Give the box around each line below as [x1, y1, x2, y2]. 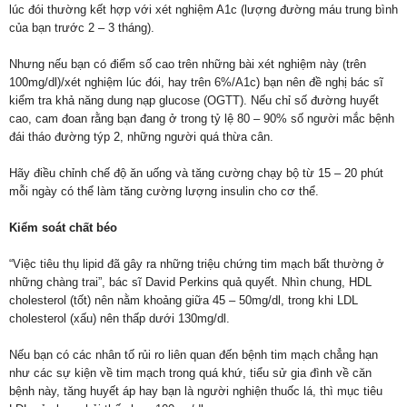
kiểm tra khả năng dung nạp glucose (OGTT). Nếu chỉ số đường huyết [9, 94, 379, 108]
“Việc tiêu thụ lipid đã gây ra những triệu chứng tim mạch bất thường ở [9, 257, 384, 272]
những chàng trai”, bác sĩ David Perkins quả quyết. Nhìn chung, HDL [9, 275, 372, 290]
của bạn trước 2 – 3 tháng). [9, 21, 154, 35]
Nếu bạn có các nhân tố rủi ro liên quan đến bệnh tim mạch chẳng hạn [9, 348, 378, 362]
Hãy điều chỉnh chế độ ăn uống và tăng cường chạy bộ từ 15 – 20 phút [9, 166, 383, 181]
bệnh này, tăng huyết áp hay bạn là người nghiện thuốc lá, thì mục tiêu [9, 384, 382, 399]
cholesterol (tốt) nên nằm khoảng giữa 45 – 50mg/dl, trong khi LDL [9, 293, 358, 308]
